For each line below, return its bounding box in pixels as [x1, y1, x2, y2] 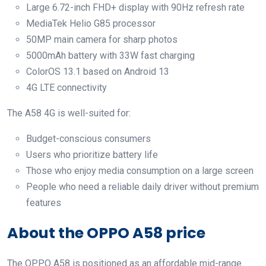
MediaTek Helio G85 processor [26, 18, 156, 30]
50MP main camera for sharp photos [26, 34, 178, 46]
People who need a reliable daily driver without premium [26, 181, 259, 193]
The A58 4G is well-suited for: [7, 107, 131, 119]
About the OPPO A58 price [7, 223, 205, 244]
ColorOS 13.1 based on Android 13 [26, 66, 169, 78]
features [26, 197, 61, 209]
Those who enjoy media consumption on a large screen [26, 165, 254, 177]
